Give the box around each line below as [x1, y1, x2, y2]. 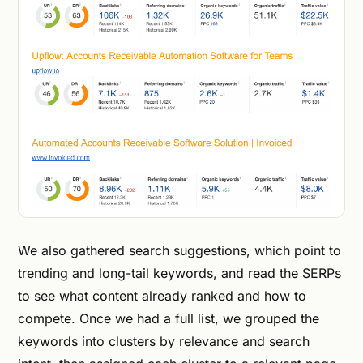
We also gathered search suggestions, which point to [18, 241, 341, 258]
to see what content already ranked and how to [18, 287, 306, 304]
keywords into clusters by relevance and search [18, 332, 310, 349]
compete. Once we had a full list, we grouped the [18, 310, 319, 327]
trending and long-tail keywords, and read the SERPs [18, 264, 341, 281]
